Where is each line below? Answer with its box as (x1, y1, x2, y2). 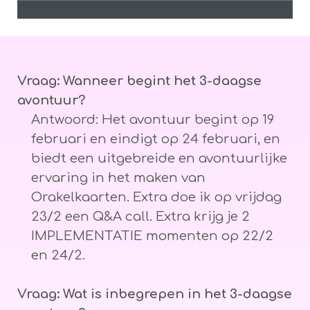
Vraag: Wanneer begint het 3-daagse (17, 74, 262, 89)
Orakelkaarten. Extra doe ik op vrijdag (31, 190, 282, 205)
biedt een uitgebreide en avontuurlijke (31, 152, 287, 166)
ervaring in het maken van (31, 171, 206, 185)
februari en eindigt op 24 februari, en (31, 132, 280, 147)
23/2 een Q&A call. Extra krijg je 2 (31, 210, 250, 224)
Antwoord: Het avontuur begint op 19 (31, 113, 274, 127)
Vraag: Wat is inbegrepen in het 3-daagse (17, 287, 292, 302)
